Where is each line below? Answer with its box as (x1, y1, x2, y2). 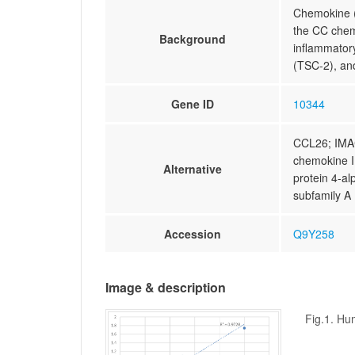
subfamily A (293, 187, 351, 203)
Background (158, 31, 226, 47)
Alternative (162, 161, 222, 177)
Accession (163, 226, 221, 242)
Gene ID (170, 96, 214, 112)
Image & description (105, 278, 226, 296)
